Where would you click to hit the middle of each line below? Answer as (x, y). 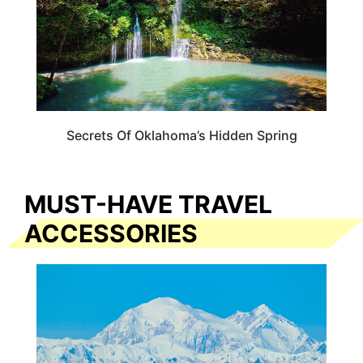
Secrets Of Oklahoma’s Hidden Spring (181, 136)
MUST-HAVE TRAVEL (148, 204)
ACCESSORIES (111, 233)
